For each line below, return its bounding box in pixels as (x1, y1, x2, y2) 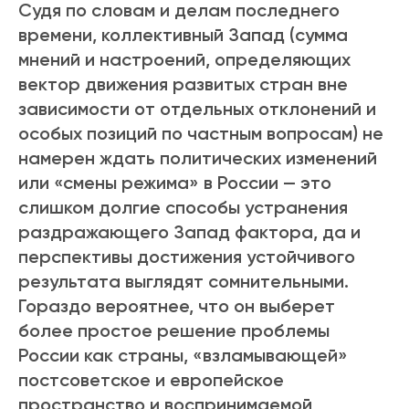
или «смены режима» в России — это (18, 172, 331, 194)
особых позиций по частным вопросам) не (18, 122, 383, 145)
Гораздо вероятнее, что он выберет (18, 295, 335, 318)
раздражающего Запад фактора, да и (18, 221, 361, 244)
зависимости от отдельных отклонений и (18, 98, 376, 121)
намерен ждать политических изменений (18, 147, 377, 170)
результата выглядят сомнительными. (18, 270, 349, 293)
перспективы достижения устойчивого (18, 246, 355, 268)
